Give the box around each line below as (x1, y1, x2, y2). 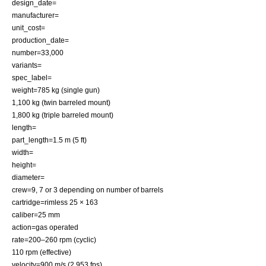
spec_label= (12, 74, 52, 81)
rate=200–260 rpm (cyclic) (12, 236, 96, 243)
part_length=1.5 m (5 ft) (12, 136, 87, 144)
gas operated (36, 223, 78, 231)
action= (12, 223, 36, 231)
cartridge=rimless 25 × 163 (12, 198, 98, 206)
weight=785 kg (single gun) (12, 86, 100, 94)
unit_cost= (12, 24, 45, 31)
